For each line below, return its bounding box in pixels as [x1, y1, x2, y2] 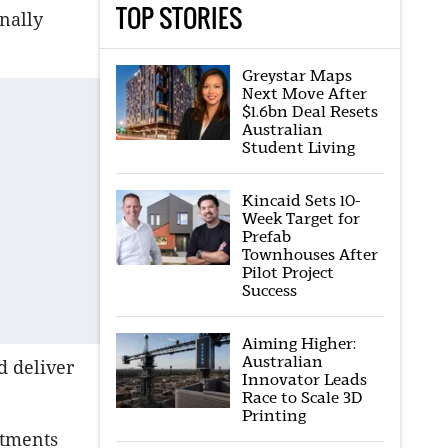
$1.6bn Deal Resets [241, 102, 378, 121]
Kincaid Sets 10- [241, 191, 360, 210]
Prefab [241, 227, 291, 246]
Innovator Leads [241, 370, 367, 389]
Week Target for [241, 209, 360, 228]
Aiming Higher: [241, 334, 356, 353]
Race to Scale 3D [241, 388, 363, 407]
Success [241, 281, 297, 300]
